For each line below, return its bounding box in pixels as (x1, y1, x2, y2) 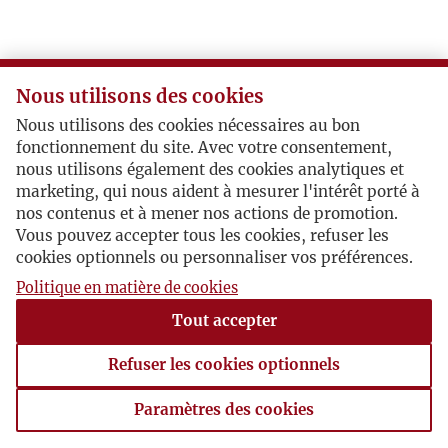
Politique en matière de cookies (16, 278, 238, 297)
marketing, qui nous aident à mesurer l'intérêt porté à (16, 182, 420, 202)
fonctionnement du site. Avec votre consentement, (16, 138, 392, 158)
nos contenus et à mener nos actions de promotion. (16, 204, 398, 224)
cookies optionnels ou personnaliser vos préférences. (16, 248, 413, 268)
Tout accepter (171, 311, 277, 331)
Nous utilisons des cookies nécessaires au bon (16, 116, 360, 136)
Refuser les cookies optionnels (108, 355, 340, 375)
